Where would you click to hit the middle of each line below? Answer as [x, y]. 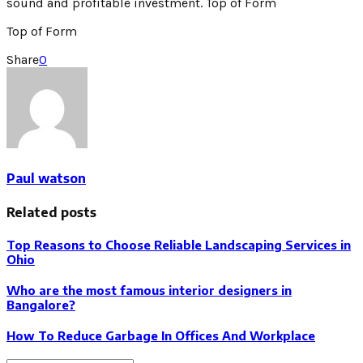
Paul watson [46, 178]
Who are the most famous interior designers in [149, 290]
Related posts [51, 212]
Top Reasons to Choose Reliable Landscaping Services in [179, 244]
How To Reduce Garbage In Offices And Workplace [161, 335]
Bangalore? [41, 304]
